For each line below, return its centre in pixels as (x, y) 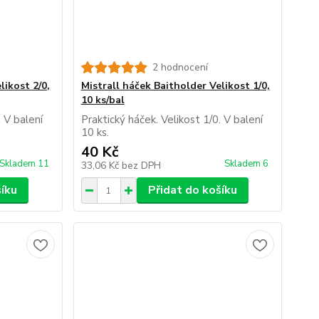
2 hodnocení (180, 67)
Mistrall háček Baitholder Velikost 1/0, (175, 86)
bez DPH (141, 166)
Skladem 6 (247, 164)
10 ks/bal (103, 100)
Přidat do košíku (192, 190)
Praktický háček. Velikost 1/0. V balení (172, 120)
